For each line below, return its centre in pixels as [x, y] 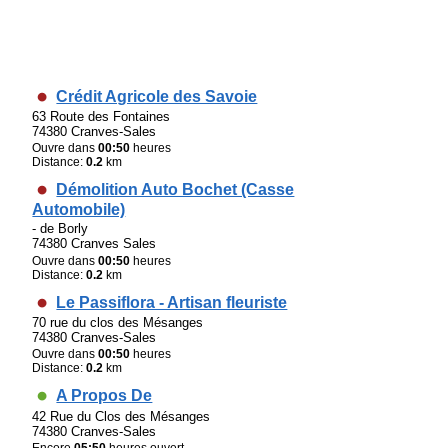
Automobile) [79, 210]
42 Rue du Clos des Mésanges [121, 416]
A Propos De [104, 396]
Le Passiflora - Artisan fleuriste [172, 302]
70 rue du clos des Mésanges [118, 323]
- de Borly [60, 229]
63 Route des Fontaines [101, 116]
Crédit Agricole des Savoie [157, 96]
